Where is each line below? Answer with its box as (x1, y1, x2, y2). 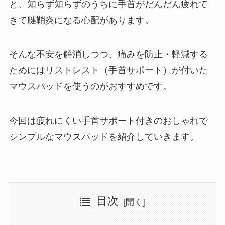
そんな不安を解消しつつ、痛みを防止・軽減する (9, 49, 208, 60)
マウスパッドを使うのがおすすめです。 (9, 81, 172, 92)
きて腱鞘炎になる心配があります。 (9, 15, 154, 26)
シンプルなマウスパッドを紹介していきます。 (9, 132, 199, 142)
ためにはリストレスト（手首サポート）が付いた (9, 65, 208, 76)
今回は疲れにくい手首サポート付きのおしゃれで (9, 116, 208, 126)
